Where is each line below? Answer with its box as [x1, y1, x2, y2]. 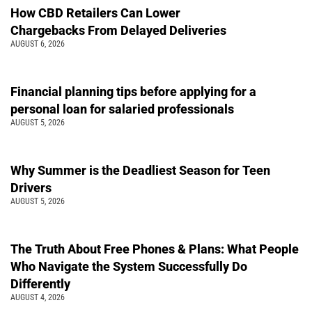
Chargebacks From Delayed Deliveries [10, 22, 229, 38]
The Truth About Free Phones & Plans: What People [10, 241, 299, 256]
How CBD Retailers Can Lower [10, 5, 180, 20]
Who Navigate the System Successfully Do [10, 258, 247, 274]
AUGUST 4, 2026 [10, 292, 65, 302]
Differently [10, 276, 70, 291]
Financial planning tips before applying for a [10, 84, 256, 99]
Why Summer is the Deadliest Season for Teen [10, 162, 270, 178]
